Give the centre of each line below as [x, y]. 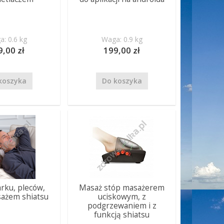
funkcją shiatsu [122, 215]
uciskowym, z [122, 197]
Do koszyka [122, 81]
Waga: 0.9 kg [122, 39]
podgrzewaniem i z [122, 206]
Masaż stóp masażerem [122, 188]
